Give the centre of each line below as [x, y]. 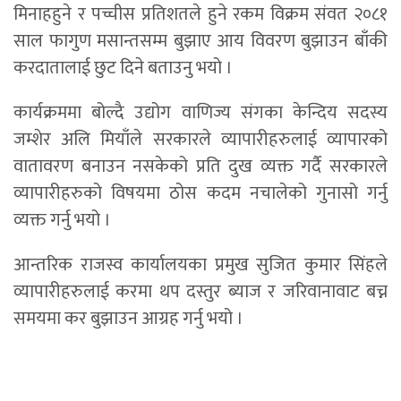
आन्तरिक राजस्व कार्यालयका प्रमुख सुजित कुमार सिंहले [200, 264]
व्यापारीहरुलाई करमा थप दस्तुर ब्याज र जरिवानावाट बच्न [200, 291]
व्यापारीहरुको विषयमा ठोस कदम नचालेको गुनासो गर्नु [200, 193]
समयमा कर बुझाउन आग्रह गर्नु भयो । [128, 318]
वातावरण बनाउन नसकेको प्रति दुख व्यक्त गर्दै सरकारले [200, 166]
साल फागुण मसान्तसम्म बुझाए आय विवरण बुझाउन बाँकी [200, 41]
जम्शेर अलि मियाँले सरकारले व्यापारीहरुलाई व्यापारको [200, 139]
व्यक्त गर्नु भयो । [62, 220]
